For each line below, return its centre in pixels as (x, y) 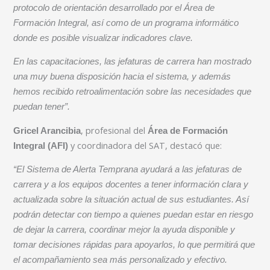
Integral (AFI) (41, 146)
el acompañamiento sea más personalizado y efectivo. (121, 260)
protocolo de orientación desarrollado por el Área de (114, 8)
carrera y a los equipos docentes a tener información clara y (131, 185)
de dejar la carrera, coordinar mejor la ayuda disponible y (124, 230)
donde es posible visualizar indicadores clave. (103, 38)
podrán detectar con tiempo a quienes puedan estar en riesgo (133, 215)
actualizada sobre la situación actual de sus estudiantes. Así (131, 200)
